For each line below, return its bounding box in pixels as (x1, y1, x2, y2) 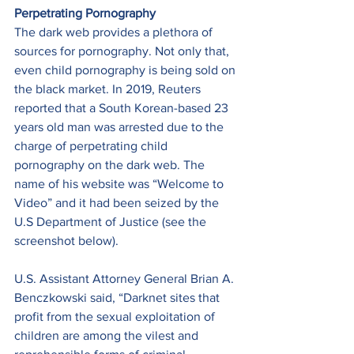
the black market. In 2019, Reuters (14, 82, 204, 96)
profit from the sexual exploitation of (14, 310, 218, 324)
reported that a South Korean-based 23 (14, 101, 232, 115)
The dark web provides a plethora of (14, 25, 216, 40)
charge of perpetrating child (14, 139, 171, 153)
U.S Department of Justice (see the (14, 215, 209, 229)
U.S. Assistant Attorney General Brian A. (14, 272, 237, 286)
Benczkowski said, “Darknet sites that (14, 291, 223, 305)
